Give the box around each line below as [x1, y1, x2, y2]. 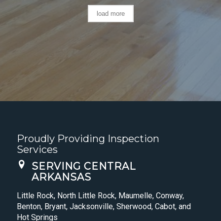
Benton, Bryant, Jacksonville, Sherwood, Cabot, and [16, 202, 191, 212]
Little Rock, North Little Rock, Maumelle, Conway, [16, 191, 184, 201]
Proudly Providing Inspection [16, 133, 159, 145]
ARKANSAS [31, 171, 91, 184]
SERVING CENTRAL [31, 160, 136, 173]
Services [16, 144, 58, 156]
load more [96, 10, 125, 18]
